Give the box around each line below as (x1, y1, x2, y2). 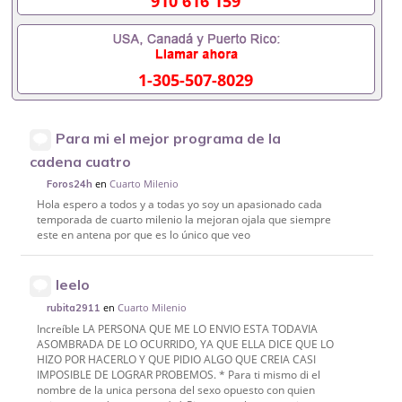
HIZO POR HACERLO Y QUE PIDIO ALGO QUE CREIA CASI (36, 352, 316, 367)
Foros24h (47, 177, 93, 190)
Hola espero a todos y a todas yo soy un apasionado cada (36, 197, 322, 213)
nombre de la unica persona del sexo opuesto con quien (36, 382, 315, 398)
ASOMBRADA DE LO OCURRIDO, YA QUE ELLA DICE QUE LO (36, 336, 334, 352)
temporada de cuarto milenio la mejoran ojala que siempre (36, 212, 331, 228)
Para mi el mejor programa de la (56, 128, 282, 147)
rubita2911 (47, 301, 101, 315)
